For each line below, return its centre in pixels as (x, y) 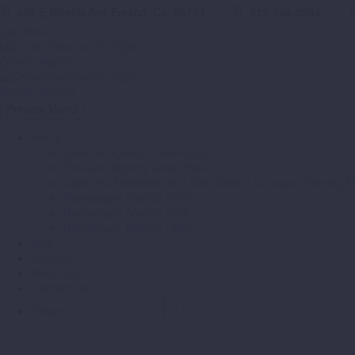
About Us (55, 273)
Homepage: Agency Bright (129, 197)
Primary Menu (42, 109)
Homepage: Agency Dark (126, 212)
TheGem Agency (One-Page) (137, 167)
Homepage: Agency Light (127, 227)
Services (53, 258)
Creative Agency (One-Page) (136, 152)
